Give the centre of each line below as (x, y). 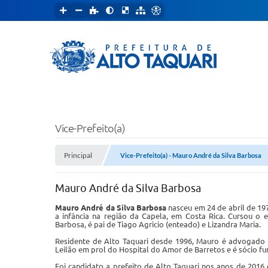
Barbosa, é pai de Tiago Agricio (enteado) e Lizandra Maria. (160, 224)
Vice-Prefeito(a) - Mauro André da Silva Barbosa (191, 155)
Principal (78, 155)
